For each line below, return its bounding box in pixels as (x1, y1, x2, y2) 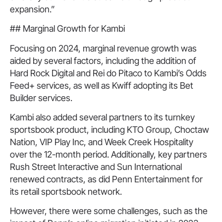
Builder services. (10, 92, 72, 103)
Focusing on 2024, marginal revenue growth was (10, 43, 197, 54)
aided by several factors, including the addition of (10, 55, 196, 66)
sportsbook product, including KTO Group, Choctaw (10, 124, 209, 135)
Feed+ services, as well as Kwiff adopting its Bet (10, 80, 193, 91)
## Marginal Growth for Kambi (10, 23, 125, 34)
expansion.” (10, 3, 55, 14)
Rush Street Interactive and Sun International (10, 161, 182, 172)
